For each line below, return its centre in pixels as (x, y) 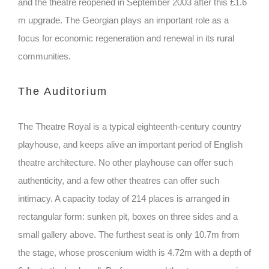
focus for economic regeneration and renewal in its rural (126, 38)
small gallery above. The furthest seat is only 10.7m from (129, 235)
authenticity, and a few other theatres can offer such (119, 181)
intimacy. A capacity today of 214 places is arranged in (124, 199)
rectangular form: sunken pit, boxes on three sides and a (128, 217)
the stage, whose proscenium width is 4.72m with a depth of (134, 253)
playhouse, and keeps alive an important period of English (130, 145)
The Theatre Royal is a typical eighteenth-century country (130, 127)
